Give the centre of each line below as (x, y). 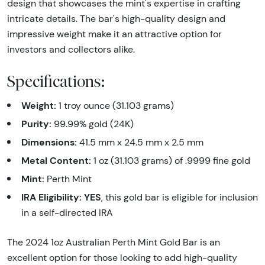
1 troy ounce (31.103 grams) (115, 105)
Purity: (36, 123)
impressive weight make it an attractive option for (114, 34)
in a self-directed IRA (67, 212)
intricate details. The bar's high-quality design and (116, 18)
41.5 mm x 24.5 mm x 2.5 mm (140, 142)
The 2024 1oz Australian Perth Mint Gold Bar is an (114, 242)
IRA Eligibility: (51, 197)
